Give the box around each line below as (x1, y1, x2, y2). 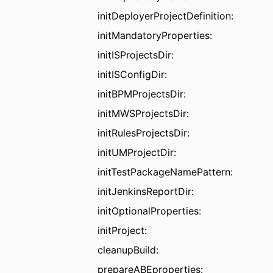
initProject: (97, 224, 147, 236)
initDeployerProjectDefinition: (97, 9, 234, 22)
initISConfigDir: (97, 68, 168, 80)
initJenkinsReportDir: (97, 185, 194, 197)
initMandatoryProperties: (97, 29, 213, 41)
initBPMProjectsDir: (97, 87, 186, 100)
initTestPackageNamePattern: (97, 165, 233, 178)
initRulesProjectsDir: (97, 126, 190, 139)
